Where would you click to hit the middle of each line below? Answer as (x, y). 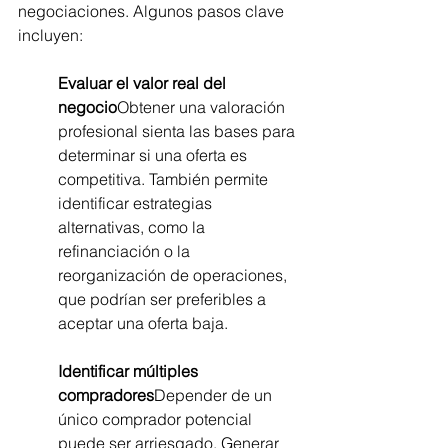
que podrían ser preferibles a (164, 299)
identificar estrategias (137, 203)
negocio (87, 107)
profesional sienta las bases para (178, 131)
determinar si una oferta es (154, 155)
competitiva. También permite (165, 179)
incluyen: (50, 35)
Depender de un (215, 395)
